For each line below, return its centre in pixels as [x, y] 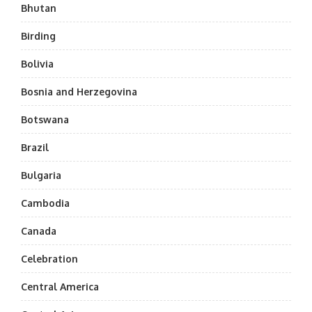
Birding [38, 36]
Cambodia [45, 203]
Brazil [35, 147]
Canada [39, 231]
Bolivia [37, 64]
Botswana [45, 119]
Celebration [49, 259]
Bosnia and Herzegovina [79, 92]
